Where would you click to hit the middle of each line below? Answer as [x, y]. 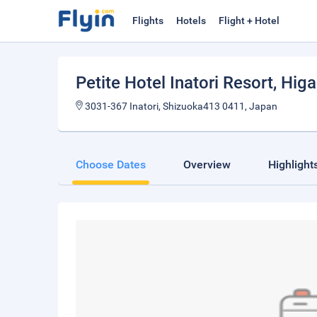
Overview [207, 165]
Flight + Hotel [249, 21]
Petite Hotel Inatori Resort [174, 83]
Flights [148, 21]
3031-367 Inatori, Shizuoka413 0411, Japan [180, 106]
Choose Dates [111, 165]
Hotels [191, 21]
